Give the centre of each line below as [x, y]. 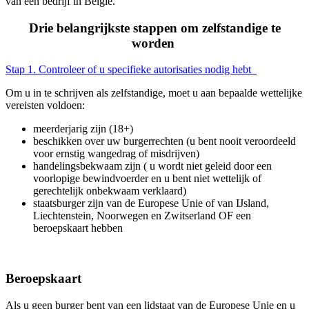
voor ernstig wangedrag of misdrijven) [119, 154]
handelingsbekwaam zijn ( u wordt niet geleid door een [152, 166]
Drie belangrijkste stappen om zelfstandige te [154, 28]
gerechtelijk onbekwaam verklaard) [111, 191]
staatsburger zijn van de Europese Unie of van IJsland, [151, 203]
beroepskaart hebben [81, 228]
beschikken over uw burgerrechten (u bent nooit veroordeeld [165, 141]
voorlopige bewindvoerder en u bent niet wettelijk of [147, 179]
